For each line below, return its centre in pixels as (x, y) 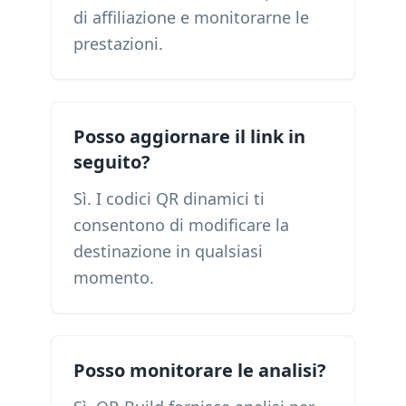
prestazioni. (118, 43)
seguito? (112, 162)
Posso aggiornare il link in (189, 136)
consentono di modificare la (181, 225)
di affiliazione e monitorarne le (191, 17)
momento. (114, 277)
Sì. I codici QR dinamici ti (169, 198)
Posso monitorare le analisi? (200, 370)
